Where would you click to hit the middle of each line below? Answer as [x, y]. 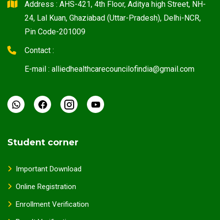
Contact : [39, 50]
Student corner [43, 142]
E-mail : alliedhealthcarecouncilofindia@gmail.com [110, 69]
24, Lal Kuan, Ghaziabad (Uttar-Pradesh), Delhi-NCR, [113, 18]
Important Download [49, 169]
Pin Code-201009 [55, 31]
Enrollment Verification [52, 204]
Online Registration [46, 186]
